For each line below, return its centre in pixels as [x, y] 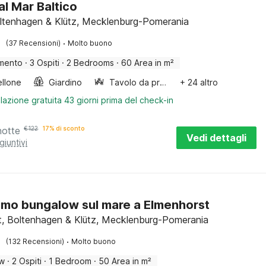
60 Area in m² [148, 63]
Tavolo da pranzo [163, 82]
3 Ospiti [45, 63]
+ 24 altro [199, 82]
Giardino [66, 82]
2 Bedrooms [91, 63]
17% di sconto [64, 128]
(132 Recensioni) [35, 241]
